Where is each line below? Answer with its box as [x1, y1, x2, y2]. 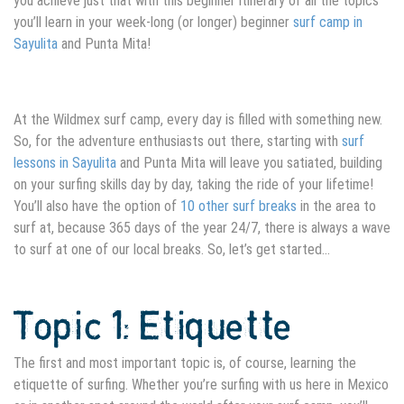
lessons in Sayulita [14, 154, 116, 172]
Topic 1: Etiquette [14, 308, 291, 349]
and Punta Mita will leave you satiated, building [116, 154, 382, 172]
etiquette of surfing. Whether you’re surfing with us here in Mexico [14, 376, 389, 394]
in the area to [297, 197, 376, 216]
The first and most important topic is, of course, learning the [14, 354, 356, 372]
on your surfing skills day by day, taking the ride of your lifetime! [14, 176, 373, 194]
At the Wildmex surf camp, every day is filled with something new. [14, 111, 382, 129]
